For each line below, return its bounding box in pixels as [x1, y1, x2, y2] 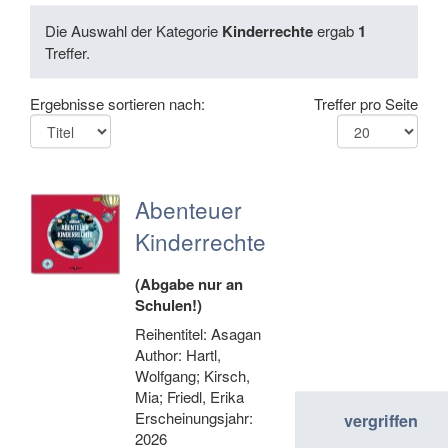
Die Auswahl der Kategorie [45, 20, 222, 42]
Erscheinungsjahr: [135, 407, 253, 429]
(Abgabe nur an [135, 273, 243, 296]
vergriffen [344, 409, 418, 433]
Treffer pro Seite [314, 93, 418, 115]
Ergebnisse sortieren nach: [30, 93, 205, 115]
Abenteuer [135, 193, 242, 226]
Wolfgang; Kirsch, [135, 365, 250, 387]
